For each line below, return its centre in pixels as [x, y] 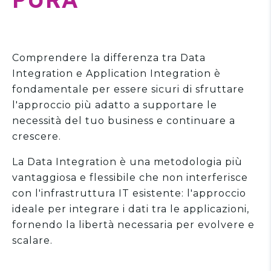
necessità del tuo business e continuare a [124, 121]
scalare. [32, 241]
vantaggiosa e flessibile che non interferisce [130, 178]
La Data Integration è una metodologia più [127, 162]
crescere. [37, 137]
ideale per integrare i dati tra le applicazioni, [131, 209]
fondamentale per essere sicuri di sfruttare [128, 90]
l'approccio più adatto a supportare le [115, 105]
